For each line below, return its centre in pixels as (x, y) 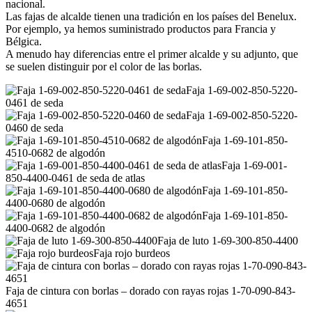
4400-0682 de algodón (55, 228)
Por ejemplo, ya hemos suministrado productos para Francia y (141, 29)
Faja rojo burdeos (132, 253)
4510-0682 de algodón (55, 153)
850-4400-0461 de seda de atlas (75, 178)
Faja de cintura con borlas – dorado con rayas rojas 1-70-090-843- (150, 291)
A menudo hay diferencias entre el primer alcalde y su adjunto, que (152, 54)
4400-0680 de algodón (55, 203)
